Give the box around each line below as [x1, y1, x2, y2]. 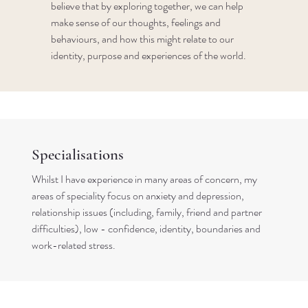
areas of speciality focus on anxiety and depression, [31, 188, 244, 204]
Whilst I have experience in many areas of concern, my [31, 171, 257, 188]
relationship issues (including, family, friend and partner [31, 204, 262, 221]
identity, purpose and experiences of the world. [51, 47, 247, 63]
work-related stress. [31, 237, 118, 254]
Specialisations [31, 144, 124, 164]
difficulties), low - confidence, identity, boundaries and [31, 221, 261, 237]
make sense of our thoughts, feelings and [51, 14, 221, 30]
